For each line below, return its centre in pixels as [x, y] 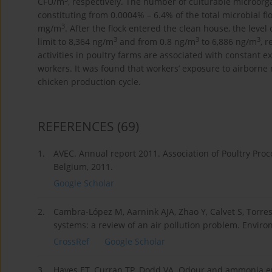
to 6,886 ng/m [228, 42]
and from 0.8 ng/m [156, 42]
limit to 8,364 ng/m [76, 42]
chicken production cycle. [89, 82]
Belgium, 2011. [83, 167]
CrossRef [71, 242]
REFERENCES [76, 127]
